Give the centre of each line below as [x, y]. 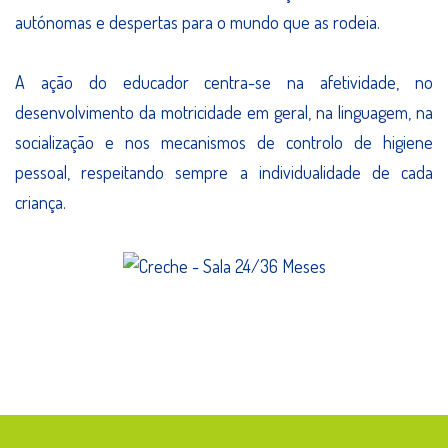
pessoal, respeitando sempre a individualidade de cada [224, 171]
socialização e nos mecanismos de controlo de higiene [224, 141]
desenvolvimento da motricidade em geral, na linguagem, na [224, 111]
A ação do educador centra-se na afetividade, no [224, 81]
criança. [40, 201]
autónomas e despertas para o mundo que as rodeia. [197, 21]
